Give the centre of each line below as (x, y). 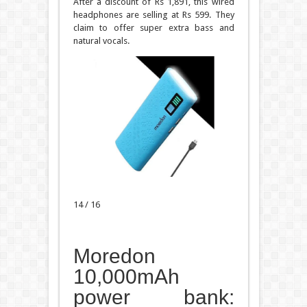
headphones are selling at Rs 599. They (153, 15)
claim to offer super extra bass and (153, 28)
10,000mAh (126, 277)
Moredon (114, 256)
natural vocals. (101, 41)
